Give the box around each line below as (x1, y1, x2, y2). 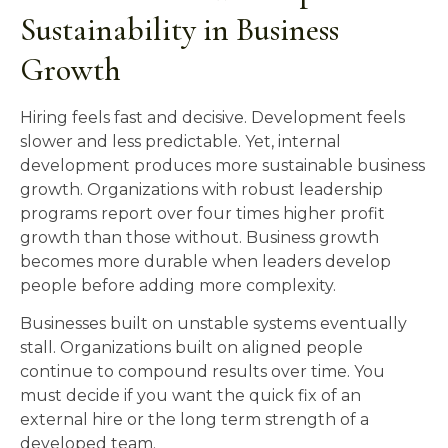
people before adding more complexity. (20, 276, 336, 296)
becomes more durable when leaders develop (20, 252, 391, 272)
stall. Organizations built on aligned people (20, 338, 363, 358)
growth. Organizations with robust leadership (20, 180, 383, 200)
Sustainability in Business (20, 10, 339, 50)
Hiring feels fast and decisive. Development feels (20, 108, 405, 128)
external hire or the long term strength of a (20, 410, 369, 430)
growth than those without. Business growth (20, 228, 379, 248)
